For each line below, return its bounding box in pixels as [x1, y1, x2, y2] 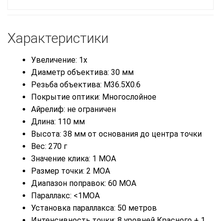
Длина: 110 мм [31, 117, 85, 127]
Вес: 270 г [31, 142, 69, 151]
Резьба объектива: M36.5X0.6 [31, 80, 141, 90]
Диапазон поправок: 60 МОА [31, 179, 136, 188]
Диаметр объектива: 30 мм [31, 68, 134, 77]
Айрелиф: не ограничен [31, 105, 116, 114]
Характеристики [7, 30, 109, 47]
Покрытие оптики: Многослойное [31, 92, 156, 102]
